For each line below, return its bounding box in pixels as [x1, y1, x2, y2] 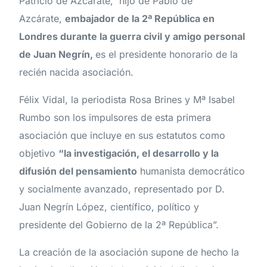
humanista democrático [137, 165, 246, 178]
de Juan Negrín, [19, 48, 96, 61]
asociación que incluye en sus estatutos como [19, 129, 226, 142]
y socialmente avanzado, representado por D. [19, 183, 225, 195]
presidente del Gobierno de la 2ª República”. [19, 219, 219, 231]
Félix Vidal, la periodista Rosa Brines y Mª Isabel [19, 94, 235, 106]
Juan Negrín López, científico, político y [19, 201, 200, 213]
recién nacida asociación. [19, 66, 134, 79]
